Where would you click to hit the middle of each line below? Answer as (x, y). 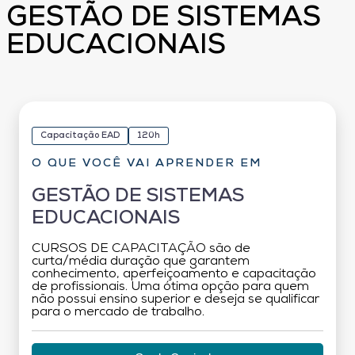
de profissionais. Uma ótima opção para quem (170, 286)
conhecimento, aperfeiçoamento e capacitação (174, 274)
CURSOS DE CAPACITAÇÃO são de (141, 248)
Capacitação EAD (80, 136)
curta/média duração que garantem (141, 261)
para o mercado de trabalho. (118, 312)
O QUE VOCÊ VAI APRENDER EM (147, 163)
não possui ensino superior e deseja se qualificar (176, 299)
